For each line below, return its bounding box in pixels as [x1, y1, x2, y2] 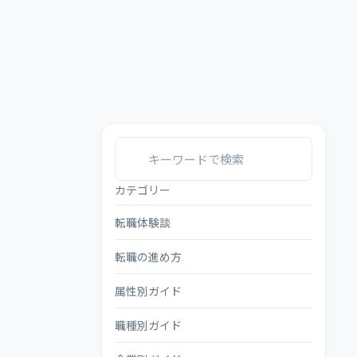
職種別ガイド [115, 316, 182, 333]
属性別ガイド [115, 282, 182, 299]
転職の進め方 [115, 248, 182, 265]
